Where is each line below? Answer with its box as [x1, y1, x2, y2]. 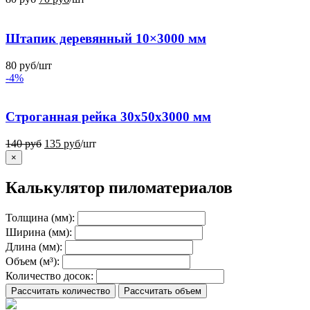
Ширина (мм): [6, 226, 72, 238]
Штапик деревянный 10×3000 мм [6, 30, 206, 46]
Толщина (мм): [6, 211, 75, 224]
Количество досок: [6, 269, 93, 282]
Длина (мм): [6, 240, 62, 253]
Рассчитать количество [11, 285, 110, 296]
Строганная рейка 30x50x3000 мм [6, 109, 211, 125]
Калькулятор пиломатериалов [6, 178, 232, 197]
